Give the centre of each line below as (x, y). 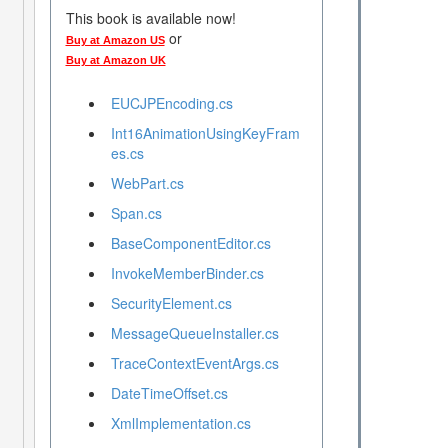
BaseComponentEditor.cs (190, 243)
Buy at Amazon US (115, 40)
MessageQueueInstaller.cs (194, 333)
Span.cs (136, 213)
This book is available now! (150, 18)
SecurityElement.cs (171, 303)
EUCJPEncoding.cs (171, 103)
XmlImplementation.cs (180, 423)
